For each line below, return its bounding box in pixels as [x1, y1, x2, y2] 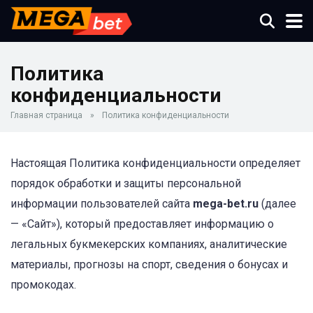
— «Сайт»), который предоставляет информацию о [10, 217, 274, 231]
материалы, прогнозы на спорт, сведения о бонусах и [10, 258, 288, 271]
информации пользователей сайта [10, 197, 193, 210]
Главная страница [10, 110, 82, 120]
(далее [259, 197, 296, 210]
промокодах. [10, 278, 76, 291]
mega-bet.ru [193, 197, 259, 210]
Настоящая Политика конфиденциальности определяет [10, 156, 300, 170]
